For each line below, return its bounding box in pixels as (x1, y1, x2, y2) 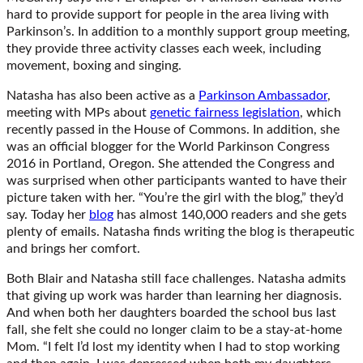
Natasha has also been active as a (6, 88, 199, 102)
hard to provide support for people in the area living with (6, 7, 329, 21)
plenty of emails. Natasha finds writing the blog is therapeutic (6, 224, 355, 238)
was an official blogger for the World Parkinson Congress (6, 139, 330, 153)
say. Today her (6, 207, 89, 221)
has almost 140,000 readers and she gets (113, 207, 347, 221)
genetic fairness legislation (150, 105, 300, 119)
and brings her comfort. (6, 241, 140, 255)
